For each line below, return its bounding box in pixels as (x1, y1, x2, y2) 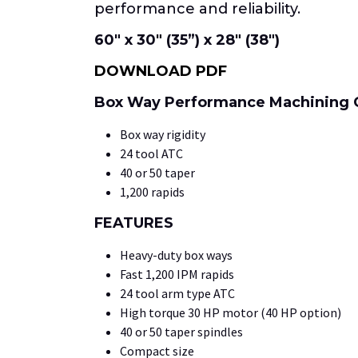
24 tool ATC (120, 145, 183, 161)
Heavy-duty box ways (120, 246, 233, 263)
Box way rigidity (120, 125, 205, 142)
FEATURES (94, 213, 173, 232)
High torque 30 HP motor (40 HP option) (120, 304, 341, 320)
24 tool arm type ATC (120, 284, 235, 301)
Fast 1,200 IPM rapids (120, 265, 234, 282)
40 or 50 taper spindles (120, 323, 243, 340)
